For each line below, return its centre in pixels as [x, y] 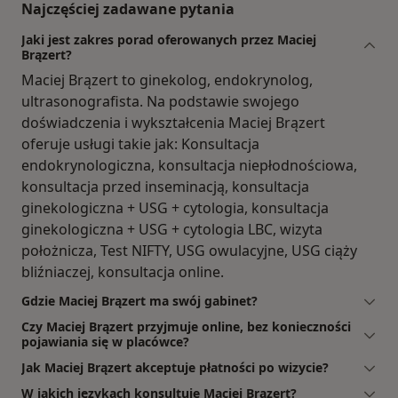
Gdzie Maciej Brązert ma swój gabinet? [139, 300]
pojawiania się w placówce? [105, 341]
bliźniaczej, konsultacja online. [123, 271]
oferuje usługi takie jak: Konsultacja [140, 143]
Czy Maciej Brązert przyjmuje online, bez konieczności [186, 326]
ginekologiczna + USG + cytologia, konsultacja [175, 207]
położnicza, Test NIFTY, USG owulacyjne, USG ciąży [189, 250]
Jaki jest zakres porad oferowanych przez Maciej [169, 39]
